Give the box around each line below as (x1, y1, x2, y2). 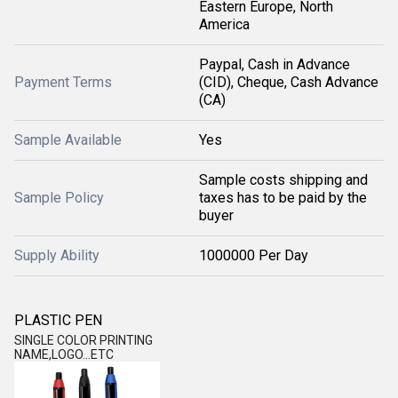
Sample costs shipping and (199, 171, 368, 188)
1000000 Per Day (199, 247, 308, 264)
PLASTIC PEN (14, 312, 106, 329)
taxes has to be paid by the (199, 189, 367, 206)
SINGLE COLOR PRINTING (14, 333, 155, 347)
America (199, 16, 250, 33)
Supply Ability (14, 247, 99, 264)
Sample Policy (14, 189, 104, 206)
